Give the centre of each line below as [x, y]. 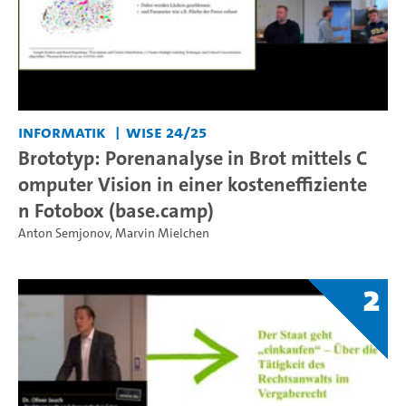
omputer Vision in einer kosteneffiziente [193, 184]
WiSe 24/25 [166, 132]
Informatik [62, 132]
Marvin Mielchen [162, 234]
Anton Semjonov [64, 234]
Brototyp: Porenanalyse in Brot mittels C [193, 158]
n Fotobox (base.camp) [116, 211]
